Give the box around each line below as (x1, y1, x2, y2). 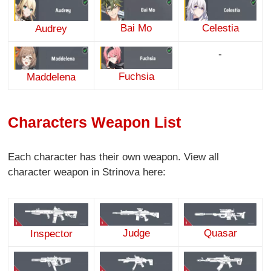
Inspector (30, 227, 73, 240)
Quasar (203, 227, 237, 240)
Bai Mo (120, 22, 152, 34)
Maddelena (27, 71, 76, 83)
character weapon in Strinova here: (8, 166, 166, 178)
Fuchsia (118, 70, 154, 82)
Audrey (35, 22, 68, 34)
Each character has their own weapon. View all (8, 151, 220, 163)
